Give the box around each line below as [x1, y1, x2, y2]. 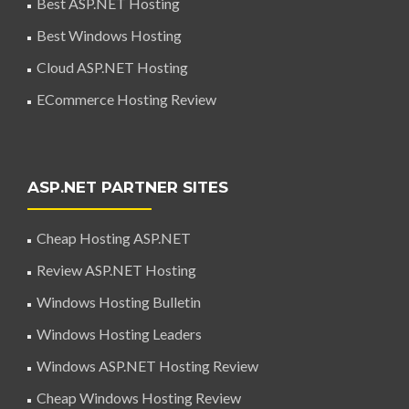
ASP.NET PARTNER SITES [27, 178, 228, 196]
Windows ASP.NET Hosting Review [37, 357, 258, 374]
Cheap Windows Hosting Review [37, 389, 241, 406]
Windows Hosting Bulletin [37, 293, 201, 310]
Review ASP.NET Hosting [37, 261, 196, 278]
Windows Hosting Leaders [37, 325, 202, 342]
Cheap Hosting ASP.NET [37, 229, 191, 246]
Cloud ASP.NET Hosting [37, 58, 188, 76]
